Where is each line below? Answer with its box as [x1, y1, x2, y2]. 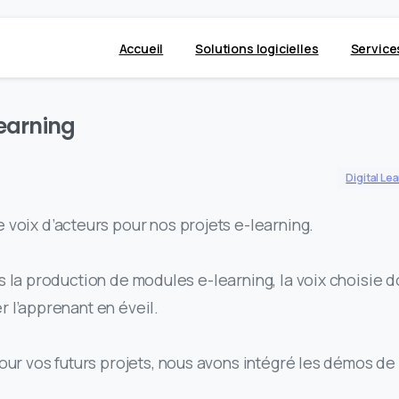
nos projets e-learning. [146, 214, 314, 235]
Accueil [118, 40, 164, 57]
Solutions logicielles [195, 40, 319, 57]
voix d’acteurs [8, 214, 110, 235]
